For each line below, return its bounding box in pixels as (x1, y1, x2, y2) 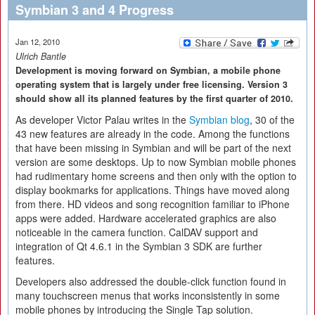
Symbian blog (189, 112, 250, 127)
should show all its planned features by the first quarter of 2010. (15, 92, 293, 105)
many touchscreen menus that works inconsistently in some (15, 288, 280, 302)
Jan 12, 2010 (15, 36, 60, 47)
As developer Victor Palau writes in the (15, 112, 189, 127)
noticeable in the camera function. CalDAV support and (15, 225, 258, 239)
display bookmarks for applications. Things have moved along (15, 183, 290, 197)
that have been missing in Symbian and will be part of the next (15, 141, 291, 155)
